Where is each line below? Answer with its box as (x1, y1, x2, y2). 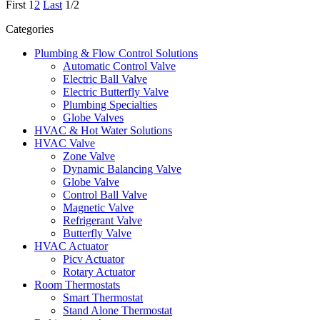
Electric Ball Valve (63, 73, 147, 86)
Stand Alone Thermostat (63, 304, 172, 317)
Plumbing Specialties (63, 99, 157, 111)
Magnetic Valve (63, 201, 134, 214)
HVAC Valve (34, 137, 95, 150)
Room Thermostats (34, 279, 120, 291)
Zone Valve (63, 150, 115, 163)
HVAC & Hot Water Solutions (34, 124, 172, 137)
